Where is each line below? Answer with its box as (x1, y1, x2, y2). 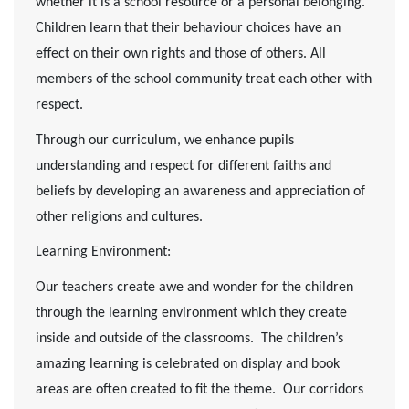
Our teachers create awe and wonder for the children (36, 280, 353, 296)
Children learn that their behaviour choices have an (36, 21, 341, 37)
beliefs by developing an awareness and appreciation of (36, 184, 365, 199)
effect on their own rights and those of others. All (36, 47, 326, 62)
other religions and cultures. (36, 209, 203, 225)
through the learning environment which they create (36, 306, 347, 321)
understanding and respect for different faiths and (36, 158, 331, 173)
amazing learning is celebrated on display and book (36, 357, 340, 372)
